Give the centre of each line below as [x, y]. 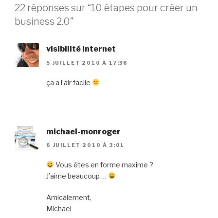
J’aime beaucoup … [77, 176]
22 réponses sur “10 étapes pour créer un [106, 8]
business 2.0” [44, 22]
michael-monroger [83, 131]
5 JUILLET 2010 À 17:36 [87, 63]
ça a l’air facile [69, 82]
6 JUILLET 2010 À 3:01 [86, 145]
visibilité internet [81, 49]
